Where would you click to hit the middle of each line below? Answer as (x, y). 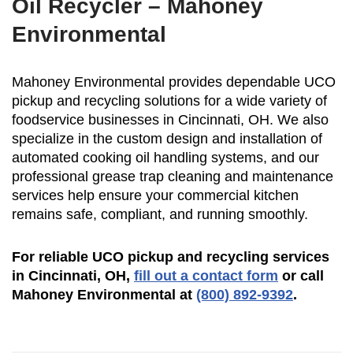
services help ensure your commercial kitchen (155, 196)
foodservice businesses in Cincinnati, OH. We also (170, 120)
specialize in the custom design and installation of (167, 139)
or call (301, 276)
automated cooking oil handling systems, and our (165, 158)
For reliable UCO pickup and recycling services (171, 257)
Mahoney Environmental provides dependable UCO (174, 82)
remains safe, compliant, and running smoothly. (160, 215)
